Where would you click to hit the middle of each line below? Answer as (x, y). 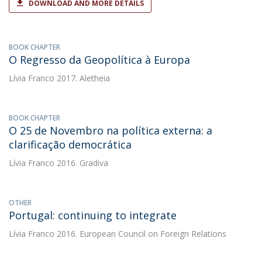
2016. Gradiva (81, 163)
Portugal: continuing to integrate (93, 215)
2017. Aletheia (82, 78)
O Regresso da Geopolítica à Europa (99, 60)
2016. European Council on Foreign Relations (140, 234)
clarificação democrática (70, 144)
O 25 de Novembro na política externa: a (111, 130)
